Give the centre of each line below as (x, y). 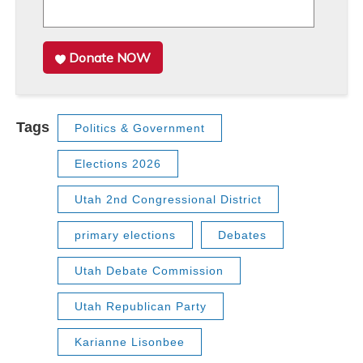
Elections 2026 (118, 164)
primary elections (125, 235)
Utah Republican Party (141, 307)
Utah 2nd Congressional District (168, 200)
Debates (242, 235)
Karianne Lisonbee (130, 342)
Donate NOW (110, 58)
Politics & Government (140, 128)
